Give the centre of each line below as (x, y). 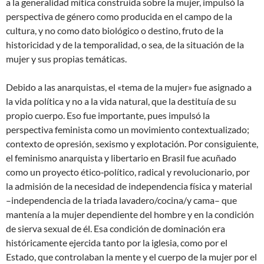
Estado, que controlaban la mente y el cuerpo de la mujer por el (131, 256)
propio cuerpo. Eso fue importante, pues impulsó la (108, 115)
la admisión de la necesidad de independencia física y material (129, 186)
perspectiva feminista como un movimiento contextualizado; (128, 129)
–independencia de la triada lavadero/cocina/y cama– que (121, 200)
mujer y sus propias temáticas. (66, 58)
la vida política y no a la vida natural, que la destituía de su (121, 101)
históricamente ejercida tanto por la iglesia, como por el (117, 242)
